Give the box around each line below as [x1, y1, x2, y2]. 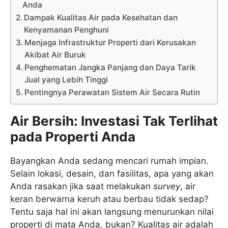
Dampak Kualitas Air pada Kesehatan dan [24, 12, 178, 22]
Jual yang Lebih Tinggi [24, 74, 108, 84]
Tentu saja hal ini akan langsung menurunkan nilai [10, 206, 214, 217]
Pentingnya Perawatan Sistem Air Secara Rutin [24, 87, 201, 97]
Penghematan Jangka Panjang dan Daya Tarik [24, 62, 196, 72]
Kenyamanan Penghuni [24, 24, 109, 35]
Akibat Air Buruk [24, 49, 87, 60]
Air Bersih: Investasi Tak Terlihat [10, 112, 218, 129]
